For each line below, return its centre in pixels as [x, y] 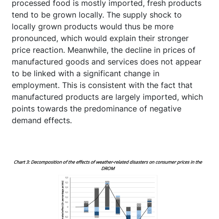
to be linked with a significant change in [86, 73]
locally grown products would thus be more [93, 26]
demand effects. [43, 120]
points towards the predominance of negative [97, 108]
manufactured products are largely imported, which [107, 97]
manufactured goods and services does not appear [107, 61]
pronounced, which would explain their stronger [100, 38]
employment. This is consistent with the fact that [102, 85]
